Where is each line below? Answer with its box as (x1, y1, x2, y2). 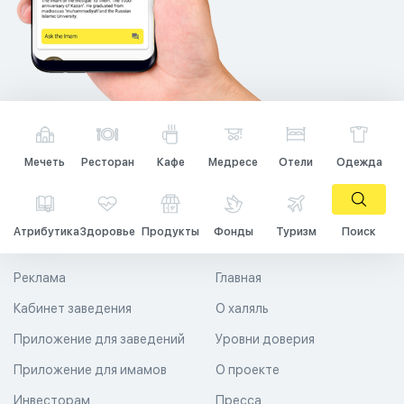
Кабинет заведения (14, 301, 132, 316)
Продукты (142, 225, 200, 238)
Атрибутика (14, 225, 79, 238)
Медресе (208, 156, 259, 169)
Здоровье (79, 225, 135, 238)
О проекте (216, 363, 280, 377)
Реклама (14, 271, 66, 285)
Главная (216, 271, 262, 285)
